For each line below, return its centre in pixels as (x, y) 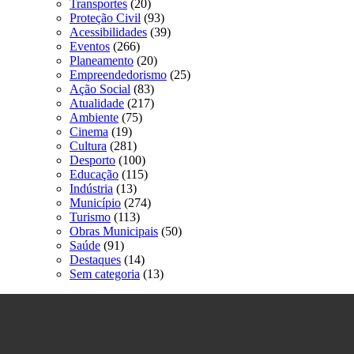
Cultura (88, 146)
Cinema (89, 132)
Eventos (90, 47)
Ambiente (94, 118)
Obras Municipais (114, 232)
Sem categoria (105, 274)
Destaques (95, 260)
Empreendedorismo (118, 75)
